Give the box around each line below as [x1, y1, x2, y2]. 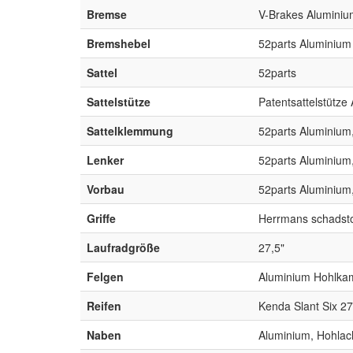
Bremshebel [87, 35, 150, 51]
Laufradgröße [87, 239, 160, 255]
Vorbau [87, 180, 124, 197]
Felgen [87, 268, 124, 284]
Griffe [87, 210, 116, 226]
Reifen [87, 297, 121, 314]
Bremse [87, 6, 127, 22]
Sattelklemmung [87, 122, 173, 139]
